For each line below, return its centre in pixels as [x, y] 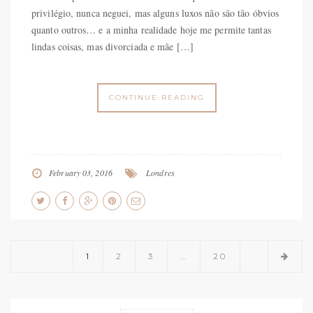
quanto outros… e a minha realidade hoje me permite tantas [151, 29]
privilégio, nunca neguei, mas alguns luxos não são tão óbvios [155, 13]
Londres [160, 172]
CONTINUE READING [156, 97]
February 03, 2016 [81, 172]
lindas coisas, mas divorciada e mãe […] [112, 46]
